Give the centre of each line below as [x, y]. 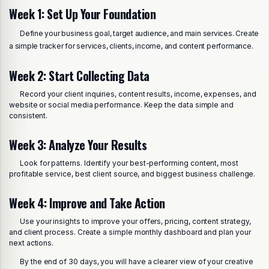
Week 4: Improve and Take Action [87, 203]
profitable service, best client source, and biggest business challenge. [132, 174]
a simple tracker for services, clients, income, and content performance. [131, 46]
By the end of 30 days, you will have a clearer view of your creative [137, 262]
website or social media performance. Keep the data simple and [121, 104]
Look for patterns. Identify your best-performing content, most [129, 163]
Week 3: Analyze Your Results [78, 144]
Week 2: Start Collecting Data [79, 75]
